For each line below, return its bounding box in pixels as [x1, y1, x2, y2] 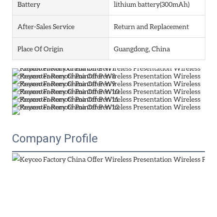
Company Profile [12, 131, 98, 145]
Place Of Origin [17, 44, 63, 53]
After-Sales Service [17, 22, 75, 31]
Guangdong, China [113, 44, 170, 53]
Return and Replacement [113, 22, 189, 31]
